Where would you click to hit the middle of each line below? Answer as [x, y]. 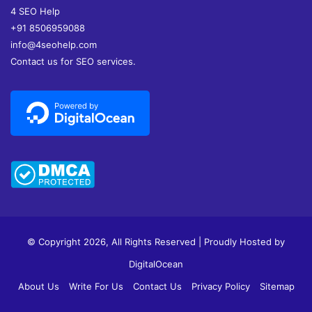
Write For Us [96, 286]
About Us [38, 286]
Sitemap [277, 286]
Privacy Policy [220, 286]
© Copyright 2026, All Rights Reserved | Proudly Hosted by [156, 241]
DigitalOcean [156, 264]
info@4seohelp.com [54, 44]
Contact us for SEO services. [73, 61]
